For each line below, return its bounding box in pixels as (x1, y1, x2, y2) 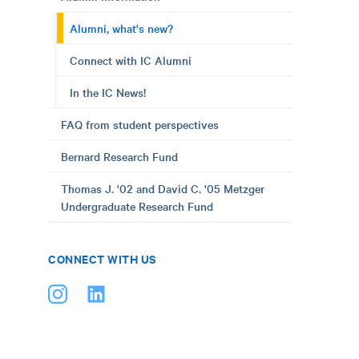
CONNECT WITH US (48, 250, 156, 267)
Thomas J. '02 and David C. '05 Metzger (61, 180, 264, 196)
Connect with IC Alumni (70, 52, 192, 68)
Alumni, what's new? (70, 20, 173, 36)
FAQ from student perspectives (61, 116, 219, 132)
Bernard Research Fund (61, 148, 178, 164)
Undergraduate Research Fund (61, 198, 213, 214)
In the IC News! (70, 84, 146, 100)
